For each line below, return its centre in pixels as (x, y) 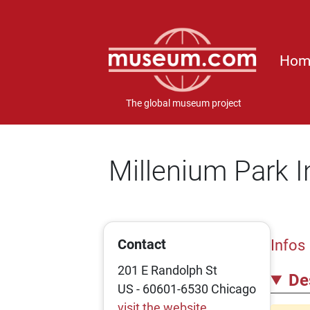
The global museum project (183, 104)
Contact (142, 244)
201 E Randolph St (168, 270)
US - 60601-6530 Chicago (187, 289)
